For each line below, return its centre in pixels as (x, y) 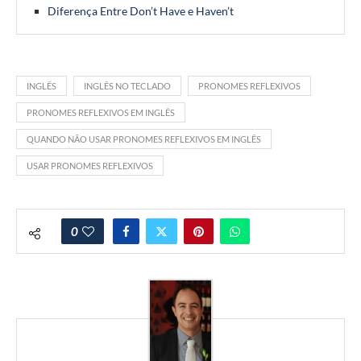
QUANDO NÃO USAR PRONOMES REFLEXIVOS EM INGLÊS (144, 139)
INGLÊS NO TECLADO (127, 86)
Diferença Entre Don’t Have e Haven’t (141, 11)
